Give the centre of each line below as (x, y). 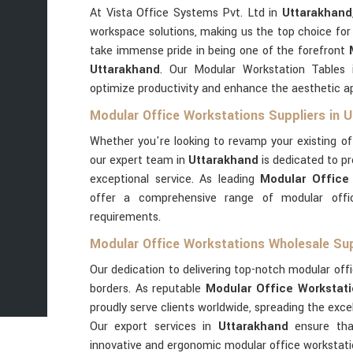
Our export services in (154, 327)
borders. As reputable (148, 289)
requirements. (125, 217)
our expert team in (139, 160)
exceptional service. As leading (175, 179)
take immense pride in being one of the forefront (219, 51)
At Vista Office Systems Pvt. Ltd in (186, 13)
